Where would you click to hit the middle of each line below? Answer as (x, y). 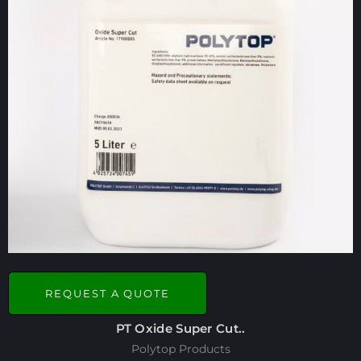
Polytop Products (180, 349)
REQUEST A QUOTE (108, 293)
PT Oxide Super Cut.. (180, 328)
